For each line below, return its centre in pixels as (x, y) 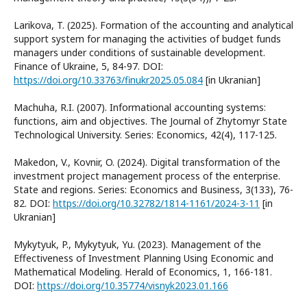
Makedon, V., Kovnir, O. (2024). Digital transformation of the (147, 162)
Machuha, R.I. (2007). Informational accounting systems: (140, 107)
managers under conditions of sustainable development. (139, 52)
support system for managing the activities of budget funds (147, 38)
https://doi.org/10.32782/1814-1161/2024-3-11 (156, 203)
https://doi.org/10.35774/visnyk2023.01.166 (133, 285)
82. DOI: (33, 203)
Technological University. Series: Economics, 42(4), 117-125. (145, 134)
